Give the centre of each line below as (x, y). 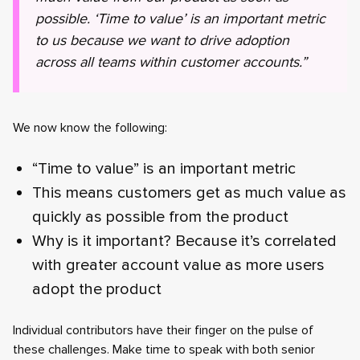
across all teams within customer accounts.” (171, 62)
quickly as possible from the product (160, 217)
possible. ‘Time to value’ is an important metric (180, 18)
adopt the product (97, 289)
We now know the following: (90, 128)
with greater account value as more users (178, 265)
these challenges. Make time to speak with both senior (164, 350)
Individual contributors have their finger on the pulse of (163, 330)
